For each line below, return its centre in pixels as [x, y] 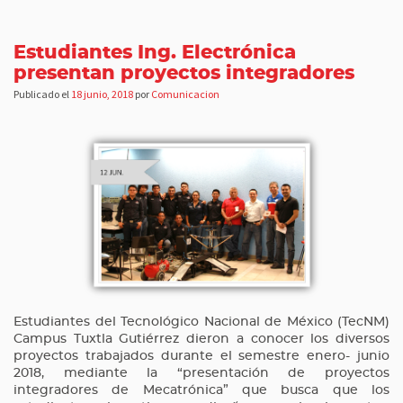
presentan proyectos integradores [184, 74]
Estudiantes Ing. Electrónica [155, 53]
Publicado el [42, 94]
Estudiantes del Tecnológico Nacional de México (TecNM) [201, 322]
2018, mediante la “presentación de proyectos [201, 374]
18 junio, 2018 [102, 94]
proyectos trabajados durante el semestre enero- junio [201, 357]
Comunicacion [185, 94]
